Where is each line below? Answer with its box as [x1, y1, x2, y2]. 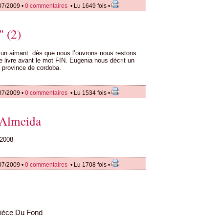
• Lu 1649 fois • [69, 2, 111, 9]
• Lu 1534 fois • [69, 89, 111, 96]
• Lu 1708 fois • [69, 161, 111, 169]
